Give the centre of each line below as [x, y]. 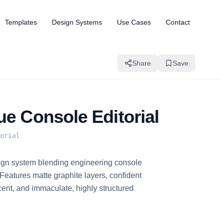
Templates [21, 22]
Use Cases [134, 22]
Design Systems [77, 22]
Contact [178, 22]
